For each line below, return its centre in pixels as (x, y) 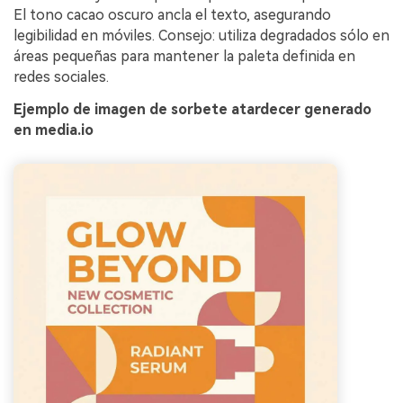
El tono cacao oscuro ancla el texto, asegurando (172, 15)
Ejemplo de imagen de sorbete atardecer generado (193, 110)
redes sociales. (61, 77)
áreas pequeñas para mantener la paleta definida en (184, 57)
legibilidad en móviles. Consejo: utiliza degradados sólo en (201, 36)
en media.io (54, 130)
